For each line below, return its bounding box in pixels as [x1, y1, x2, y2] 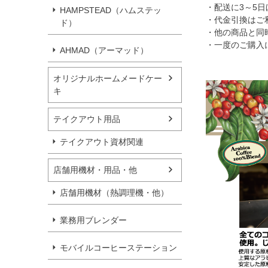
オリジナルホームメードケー [53, 73, 162, 83]
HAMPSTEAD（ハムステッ [60, 5, 162, 15]
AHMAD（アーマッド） [60, 45, 148, 55]
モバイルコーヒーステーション [60, 242, 177, 252]
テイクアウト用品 [53, 114, 120, 124]
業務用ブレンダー [60, 215, 127, 225]
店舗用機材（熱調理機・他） [60, 187, 169, 197]
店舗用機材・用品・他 [53, 165, 137, 175]
